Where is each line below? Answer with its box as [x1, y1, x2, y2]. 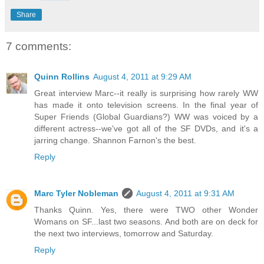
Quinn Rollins [34, 72, 90, 82]
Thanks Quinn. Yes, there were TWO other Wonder [34, 205, 258, 215]
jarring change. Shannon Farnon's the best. [34, 136, 196, 146]
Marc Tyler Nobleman [34, 189, 118, 199]
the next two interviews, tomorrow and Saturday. [34, 229, 213, 239]
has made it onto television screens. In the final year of [34, 100, 258, 110]
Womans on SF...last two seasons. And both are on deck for [34, 217, 258, 227]
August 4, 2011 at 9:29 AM [93, 72, 192, 82]
